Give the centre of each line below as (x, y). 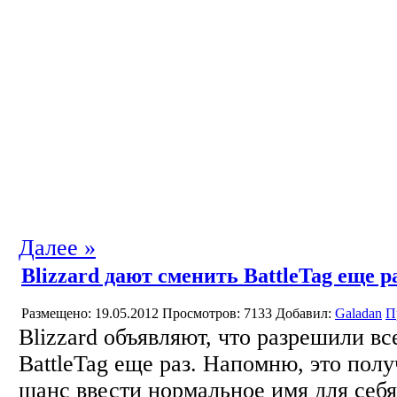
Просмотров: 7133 (217, 313)
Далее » (57, 248)
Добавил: (305, 313)
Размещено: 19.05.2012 (92, 313)
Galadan (358, 313)
